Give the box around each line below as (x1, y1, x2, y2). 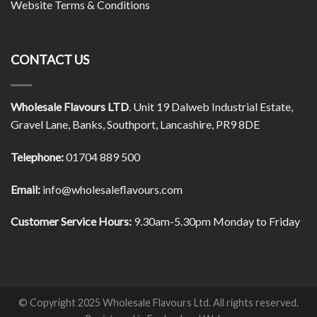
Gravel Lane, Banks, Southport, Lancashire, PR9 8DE (11, 117, 260, 131)
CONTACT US (11, 52, 89, 68)
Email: (11, 182, 40, 196)
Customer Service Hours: (11, 214, 132, 229)
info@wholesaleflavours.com (40, 182, 183, 196)
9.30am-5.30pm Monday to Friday (132, 214, 300, 229)
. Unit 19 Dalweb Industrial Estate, (129, 99, 293, 113)
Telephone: (11, 149, 64, 163)
